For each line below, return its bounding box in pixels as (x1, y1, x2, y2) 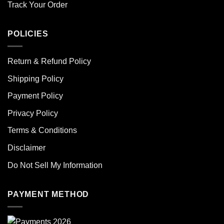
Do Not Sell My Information (7, 160, 102, 169)
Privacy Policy (7, 108, 58, 117)
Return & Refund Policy (7, 57, 91, 66)
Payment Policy (7, 91, 63, 100)
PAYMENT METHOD (7, 190, 89, 199)
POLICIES (7, 29, 48, 38)
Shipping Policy (7, 74, 63, 83)
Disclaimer (7, 143, 45, 152)
